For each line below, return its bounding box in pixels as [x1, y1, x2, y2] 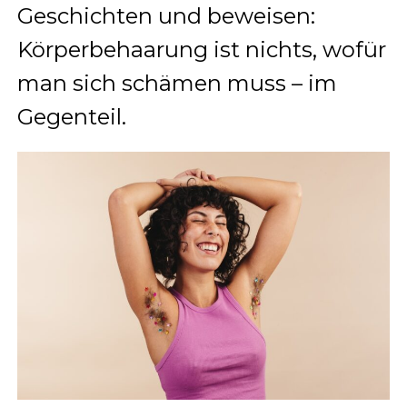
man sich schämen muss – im [16, 69, 337, 96]
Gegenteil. [16, 103, 126, 130]
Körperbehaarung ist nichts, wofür [16, 35, 386, 63]
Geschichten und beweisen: [16, 2, 315, 29]
